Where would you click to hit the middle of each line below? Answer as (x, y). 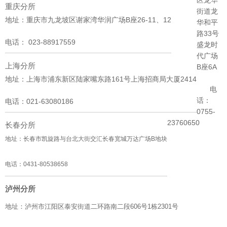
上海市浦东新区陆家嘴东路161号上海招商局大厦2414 (111, 79)
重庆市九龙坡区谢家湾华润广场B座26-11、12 (99, 20)
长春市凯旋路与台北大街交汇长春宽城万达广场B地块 (95, 139)
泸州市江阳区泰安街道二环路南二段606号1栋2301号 (102, 206)
